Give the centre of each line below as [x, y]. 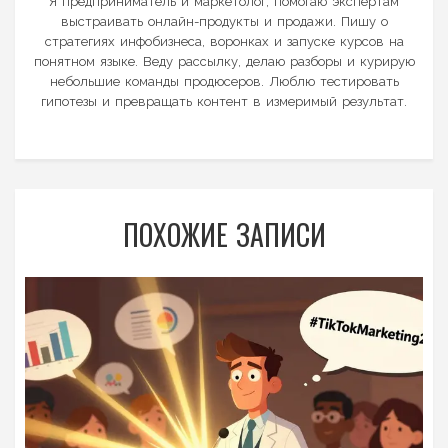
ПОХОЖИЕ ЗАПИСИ [224, 234]
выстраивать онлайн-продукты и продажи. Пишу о [224, 21]
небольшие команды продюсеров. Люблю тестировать [224, 81]
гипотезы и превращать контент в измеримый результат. [224, 101]
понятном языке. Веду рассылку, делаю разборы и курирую [224, 61]
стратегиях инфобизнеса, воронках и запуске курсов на [224, 41]
